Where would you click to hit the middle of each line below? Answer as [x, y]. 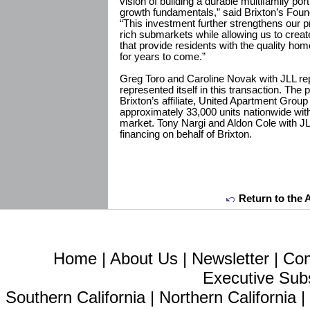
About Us [144, 258]
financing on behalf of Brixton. [186, 134]
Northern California [228, 297]
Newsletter [230, 258]
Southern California [76, 297]
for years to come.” [163, 57]
